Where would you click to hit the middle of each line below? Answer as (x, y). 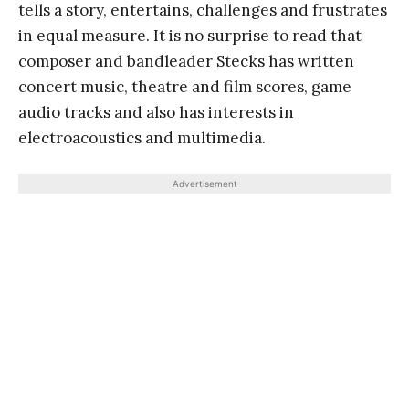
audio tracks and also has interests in (156, 113)
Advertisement (204, 184)
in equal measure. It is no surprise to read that (190, 36)
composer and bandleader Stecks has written (186, 62)
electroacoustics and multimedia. (142, 138)
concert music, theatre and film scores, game (185, 87)
